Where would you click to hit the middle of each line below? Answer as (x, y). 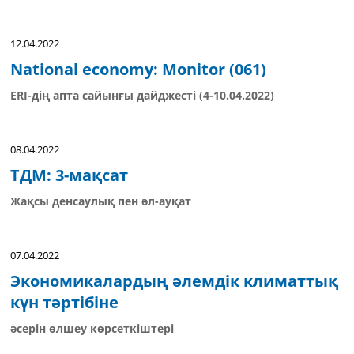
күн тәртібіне (64, 302)
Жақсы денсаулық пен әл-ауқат (101, 201)
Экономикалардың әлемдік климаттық (174, 281)
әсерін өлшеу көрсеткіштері (92, 328)
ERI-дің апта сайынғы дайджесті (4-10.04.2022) (142, 95)
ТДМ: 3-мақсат (69, 175)
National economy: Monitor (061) (138, 69)
